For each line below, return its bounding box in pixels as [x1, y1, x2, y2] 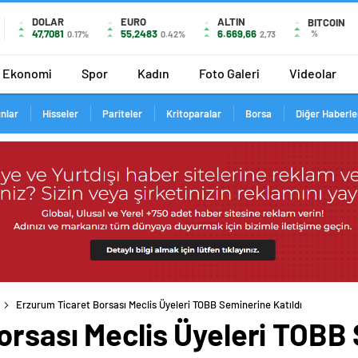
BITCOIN [308, 16, 345, 29]
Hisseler [42, 107, 78, 120]
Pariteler [101, 107, 142, 120]
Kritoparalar [165, 107, 221, 120]
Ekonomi [2, 65, 52, 81]
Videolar [289, 65, 336, 81]
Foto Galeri [199, 65, 260, 81]
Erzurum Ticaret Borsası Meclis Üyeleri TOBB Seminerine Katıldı [16, 298, 302, 312]
